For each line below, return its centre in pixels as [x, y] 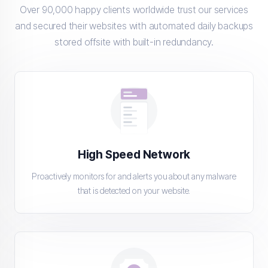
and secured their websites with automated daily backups [134, 26]
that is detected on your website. [134, 191]
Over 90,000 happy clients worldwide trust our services [134, 10]
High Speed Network [134, 155]
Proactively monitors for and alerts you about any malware [134, 176]
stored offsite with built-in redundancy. [134, 42]
